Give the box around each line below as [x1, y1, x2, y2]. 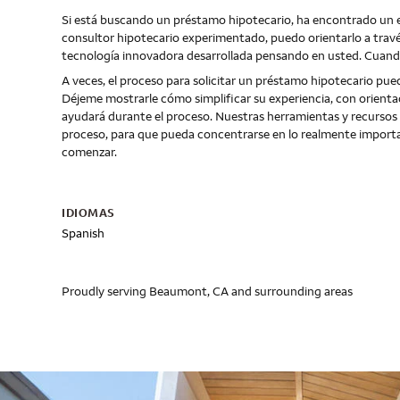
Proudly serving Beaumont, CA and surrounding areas [62, 283, 353, 299]
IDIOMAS [62, 205, 115, 220]
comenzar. [62, 144, 117, 160]
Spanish [62, 225, 104, 241]
